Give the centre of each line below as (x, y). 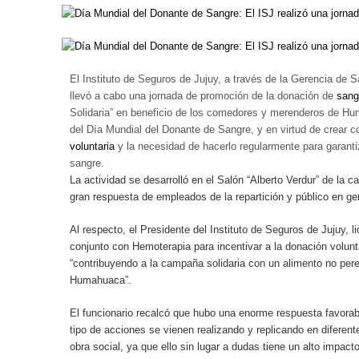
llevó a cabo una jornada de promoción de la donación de (203, 96)
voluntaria (92, 146)
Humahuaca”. (101, 280)
